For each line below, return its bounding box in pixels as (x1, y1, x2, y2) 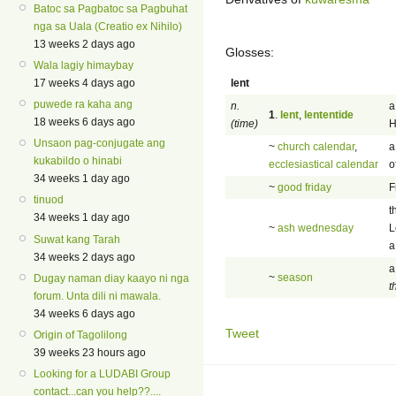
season (278, 270, 313, 284)
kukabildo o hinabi (34, 155, 122, 168)
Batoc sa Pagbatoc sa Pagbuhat (34, 2, 187, 15)
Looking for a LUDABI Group (34, 368, 171, 381)
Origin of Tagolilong (34, 329, 127, 342)
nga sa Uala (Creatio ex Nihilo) (34, 19, 182, 33)
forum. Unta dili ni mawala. (34, 289, 161, 302)
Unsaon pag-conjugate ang (34, 137, 165, 150)
